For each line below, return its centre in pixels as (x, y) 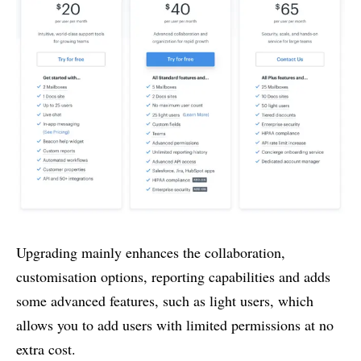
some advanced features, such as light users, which (165, 300)
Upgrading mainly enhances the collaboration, (151, 252)
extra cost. (46, 349)
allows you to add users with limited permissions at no (175, 324)
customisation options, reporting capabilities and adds (173, 276)
